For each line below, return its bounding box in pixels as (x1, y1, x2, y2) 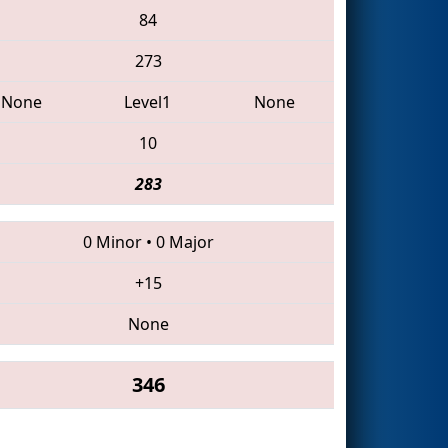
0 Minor (82, 230, 142, 253)
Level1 (124, 90, 172, 113)
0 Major (155, 230, 214, 253)
